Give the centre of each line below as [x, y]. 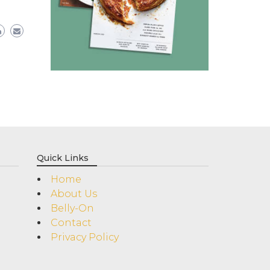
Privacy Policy [85, 237]
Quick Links [63, 158]
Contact [71, 222]
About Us [74, 193]
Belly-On [72, 208]
